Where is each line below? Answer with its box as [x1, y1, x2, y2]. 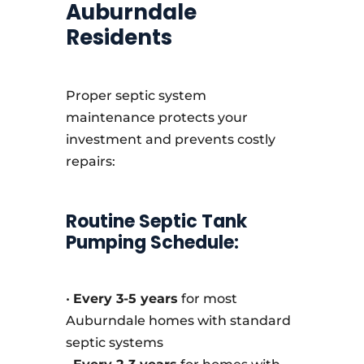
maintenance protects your [65, 110, 248, 125]
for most [177, 291, 237, 306]
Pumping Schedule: [65, 230, 239, 255]
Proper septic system [65, 88, 206, 103]
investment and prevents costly [65, 132, 275, 147]
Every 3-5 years [72, 291, 178, 306]
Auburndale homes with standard [65, 313, 291, 328]
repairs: [65, 154, 115, 169]
